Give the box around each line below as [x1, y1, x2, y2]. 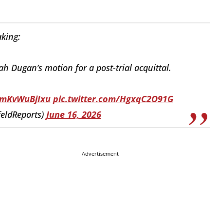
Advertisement [82, 150, 119, 158]
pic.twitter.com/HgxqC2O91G [53, 92, 173, 105]
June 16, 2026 [46, 108, 101, 120]
